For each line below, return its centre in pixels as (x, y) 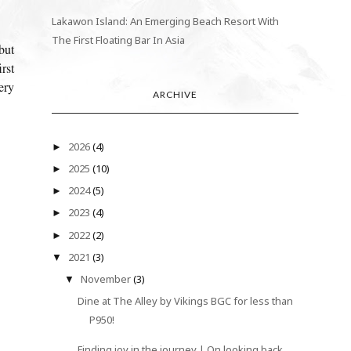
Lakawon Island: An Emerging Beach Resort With (166, 21)
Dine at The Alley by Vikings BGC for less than (185, 301)
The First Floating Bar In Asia (119, 40)
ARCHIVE (175, 94)
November (107, 279)
